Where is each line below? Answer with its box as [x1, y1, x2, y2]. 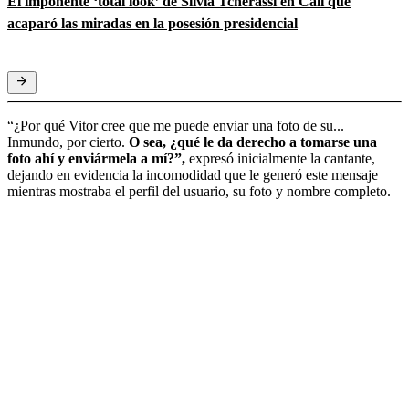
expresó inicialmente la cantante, [185, 150, 375, 166]
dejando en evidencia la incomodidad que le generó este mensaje [7, 166, 378, 183]
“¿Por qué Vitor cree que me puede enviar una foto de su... [7, 117, 344, 133]
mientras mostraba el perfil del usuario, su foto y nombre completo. [7, 183, 391, 199]
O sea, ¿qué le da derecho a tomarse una [129, 133, 377, 150]
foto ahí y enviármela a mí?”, [7, 150, 185, 166]
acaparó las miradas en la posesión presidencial [7, 15, 298, 31]
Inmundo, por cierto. [7, 133, 129, 150]
